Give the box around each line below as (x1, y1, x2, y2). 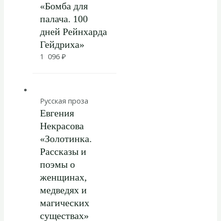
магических (39, 197, 89, 209)
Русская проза (39, 96, 88, 106)
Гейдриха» (39, 38, 84, 50)
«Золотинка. (39, 133, 92, 145)
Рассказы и (39, 146, 86, 157)
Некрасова (39, 120, 84, 132)
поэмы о (39, 159, 75, 170)
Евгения (39, 108, 74, 119)
